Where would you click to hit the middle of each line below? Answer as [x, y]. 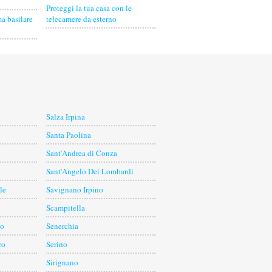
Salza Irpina [66, 117]
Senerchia [62, 226]
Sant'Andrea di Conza [82, 153]
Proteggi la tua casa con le [89, 8]
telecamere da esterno [81, 19]
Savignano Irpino [75, 190]
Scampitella [66, 208]
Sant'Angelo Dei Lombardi [90, 172]
